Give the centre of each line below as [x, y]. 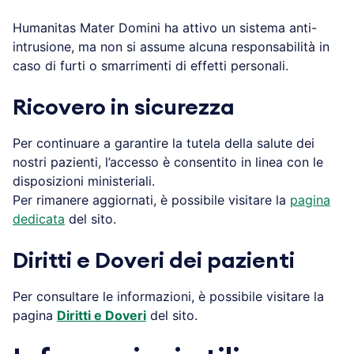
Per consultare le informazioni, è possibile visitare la [168, 296]
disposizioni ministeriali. [84, 181]
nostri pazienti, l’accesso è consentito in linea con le [168, 162]
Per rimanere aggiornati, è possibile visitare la [151, 200]
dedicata [39, 218]
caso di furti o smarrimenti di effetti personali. [151, 65]
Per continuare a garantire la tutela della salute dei [164, 143]
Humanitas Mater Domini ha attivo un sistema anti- [165, 27]
